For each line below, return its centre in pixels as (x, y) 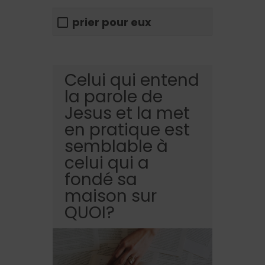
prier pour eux (112, 22)
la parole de (114, 97)
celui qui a (107, 163)
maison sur (111, 196)
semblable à (116, 147)
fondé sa (101, 180)
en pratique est (127, 130)
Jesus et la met (127, 114)
